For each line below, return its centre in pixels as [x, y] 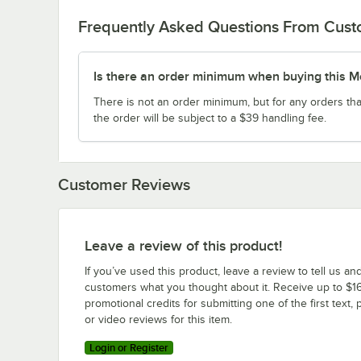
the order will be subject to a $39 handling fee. [210, 118]
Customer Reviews [124, 184]
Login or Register [129, 347]
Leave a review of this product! [183, 245]
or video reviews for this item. [158, 319]
